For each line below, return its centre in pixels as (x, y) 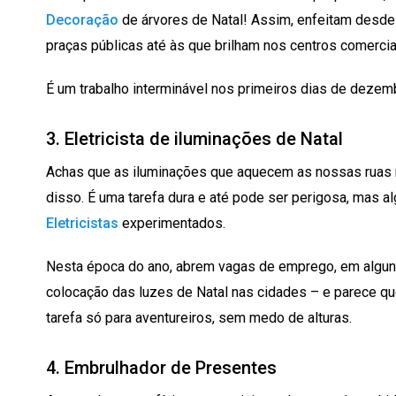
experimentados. (172, 223)
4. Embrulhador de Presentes (161, 367)
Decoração (82, 19)
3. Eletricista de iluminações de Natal (194, 138)
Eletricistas (82, 223)
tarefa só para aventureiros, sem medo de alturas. (199, 317)
